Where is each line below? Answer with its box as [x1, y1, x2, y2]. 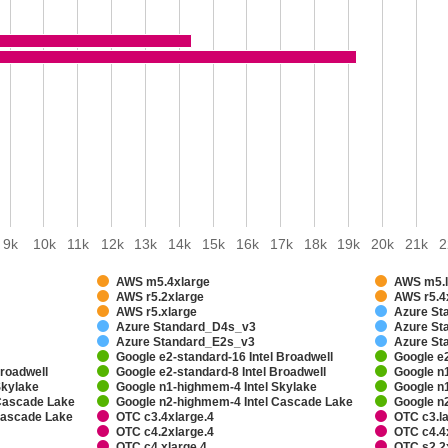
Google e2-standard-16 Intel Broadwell [116, 350, 334, 364]
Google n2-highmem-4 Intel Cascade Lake [116, 395, 354, 409]
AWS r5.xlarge [116, 305, 198, 319]
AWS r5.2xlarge [116, 290, 205, 304]
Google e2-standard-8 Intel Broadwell [116, 365, 327, 379]
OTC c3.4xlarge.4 [116, 410, 215, 424]
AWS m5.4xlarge [116, 275, 211, 289]
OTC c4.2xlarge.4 [116, 425, 215, 439]
